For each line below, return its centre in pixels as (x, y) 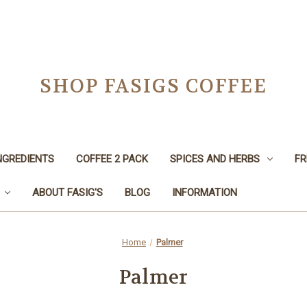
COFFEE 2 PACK (112, 159)
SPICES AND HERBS (214, 159)
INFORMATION (204, 192)
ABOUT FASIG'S (67, 192)
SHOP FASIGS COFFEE (153, 86)
